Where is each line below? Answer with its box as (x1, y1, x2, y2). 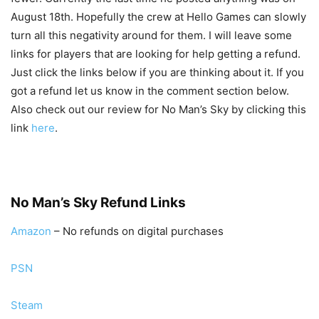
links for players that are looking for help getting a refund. (11, 46, 300, 61)
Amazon (11, 224, 51, 238)
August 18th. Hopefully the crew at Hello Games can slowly (11, 9, 306, 23)
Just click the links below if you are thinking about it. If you (11, 65, 304, 79)
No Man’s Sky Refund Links (11, 194, 186, 211)
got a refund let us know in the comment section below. (11, 83, 289, 98)
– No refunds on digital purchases (51, 224, 224, 238)
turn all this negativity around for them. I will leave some (11, 28, 292, 42)
